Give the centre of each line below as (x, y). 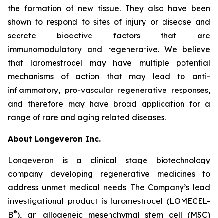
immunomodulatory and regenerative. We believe (109, 49)
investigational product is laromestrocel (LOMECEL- (109, 201)
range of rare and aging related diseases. (87, 117)
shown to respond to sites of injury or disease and (109, 22)
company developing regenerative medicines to (109, 174)
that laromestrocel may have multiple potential (109, 63)
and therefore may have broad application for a (109, 104)
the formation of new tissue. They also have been (109, 8)
